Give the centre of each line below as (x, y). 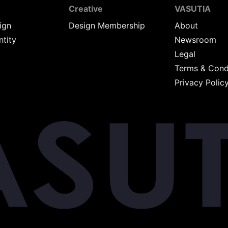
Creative (85, 8)
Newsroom (196, 39)
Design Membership (107, 25)
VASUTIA (193, 8)
